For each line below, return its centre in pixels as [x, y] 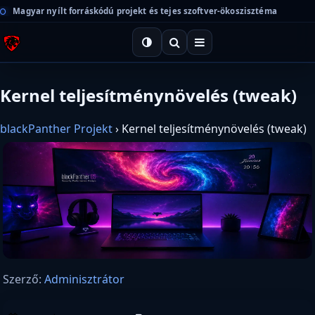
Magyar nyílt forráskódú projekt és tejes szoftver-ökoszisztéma [144, 11]
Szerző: [24, 279]
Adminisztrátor [84, 279]
